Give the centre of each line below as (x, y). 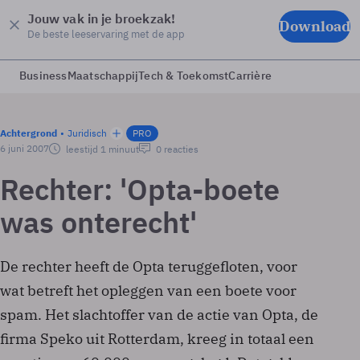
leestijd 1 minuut (101, 149)
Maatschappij (103, 76)
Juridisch (87, 133)
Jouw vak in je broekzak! (101, 18)
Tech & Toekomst (184, 76)
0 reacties (176, 149)
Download (315, 26)
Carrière (250, 76)
